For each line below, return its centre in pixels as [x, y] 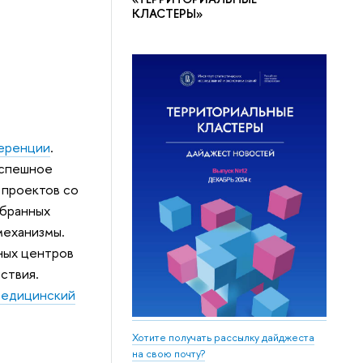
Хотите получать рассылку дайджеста [224, 337]
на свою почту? [169, 354]
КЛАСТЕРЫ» [168, 13]
